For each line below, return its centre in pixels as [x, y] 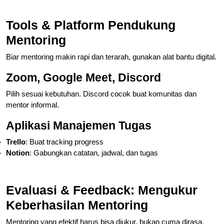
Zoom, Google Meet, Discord [83, 77]
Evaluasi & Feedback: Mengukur [102, 190]
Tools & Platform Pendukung [91, 25]
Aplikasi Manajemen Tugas [79, 125]
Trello [16, 141]
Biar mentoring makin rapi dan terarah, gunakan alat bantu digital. [111, 56]
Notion [18, 152]
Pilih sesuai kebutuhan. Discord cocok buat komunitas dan [101, 93]
